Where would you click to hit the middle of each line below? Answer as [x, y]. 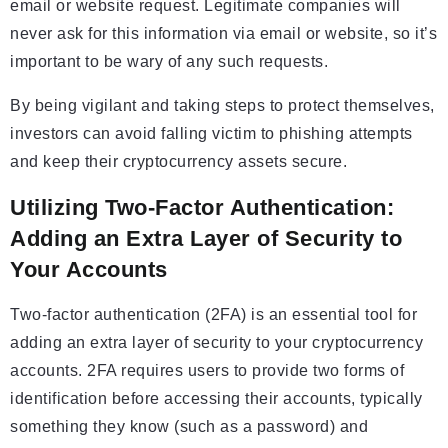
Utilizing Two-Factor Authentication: [202, 208]
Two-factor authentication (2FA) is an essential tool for [213, 315]
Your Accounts [89, 270]
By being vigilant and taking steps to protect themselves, [222, 106]
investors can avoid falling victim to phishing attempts [211, 134]
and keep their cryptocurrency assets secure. [178, 162]
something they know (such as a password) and [189, 427]
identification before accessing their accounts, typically [216, 399]
